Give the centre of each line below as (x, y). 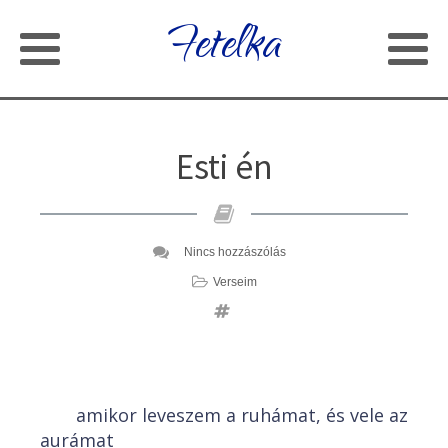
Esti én (224, 167)
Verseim (234, 282)
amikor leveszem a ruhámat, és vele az (242, 415)
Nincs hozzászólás (234, 252)
